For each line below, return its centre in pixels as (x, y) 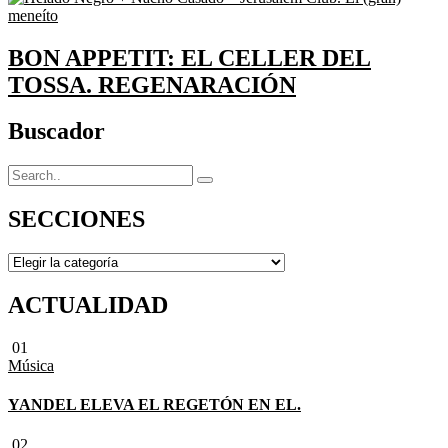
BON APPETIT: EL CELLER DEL (189, 57)
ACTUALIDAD (88, 305)
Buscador (56, 131)
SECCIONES (76, 219)
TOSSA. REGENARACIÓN (152, 84)
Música (31, 366)
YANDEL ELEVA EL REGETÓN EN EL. (154, 405)
